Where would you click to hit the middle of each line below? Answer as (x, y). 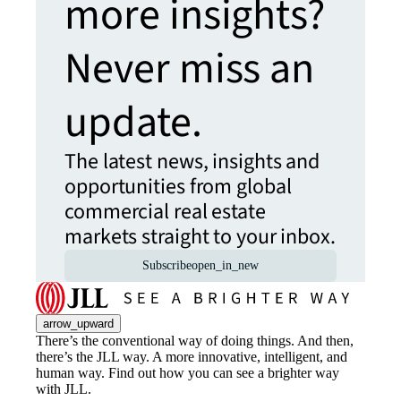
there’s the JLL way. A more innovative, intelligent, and (192, 356)
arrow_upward (78, 323)
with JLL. (64, 388)
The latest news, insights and (192, 161)
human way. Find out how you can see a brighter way (188, 372)
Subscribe (167, 265)
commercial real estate (165, 211)
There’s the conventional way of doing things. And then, (195, 340)
